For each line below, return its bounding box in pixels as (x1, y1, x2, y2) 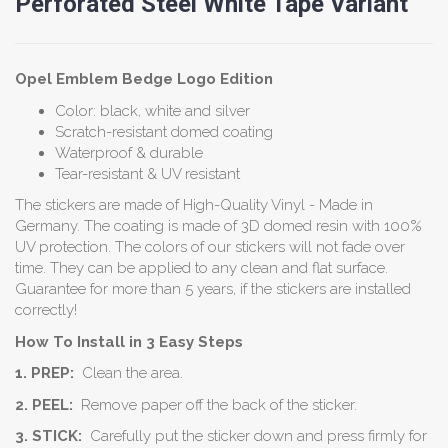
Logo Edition (173, 70, 273, 89)
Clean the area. (74, 364, 187, 383)
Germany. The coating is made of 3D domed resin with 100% (15, 217, 422, 236)
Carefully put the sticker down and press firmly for (82, 427, 427, 446)
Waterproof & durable (55, 143, 203, 162)
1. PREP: (15, 364, 74, 383)
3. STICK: (15, 427, 82, 446)
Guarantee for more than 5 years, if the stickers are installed (15, 280, 411, 299)
